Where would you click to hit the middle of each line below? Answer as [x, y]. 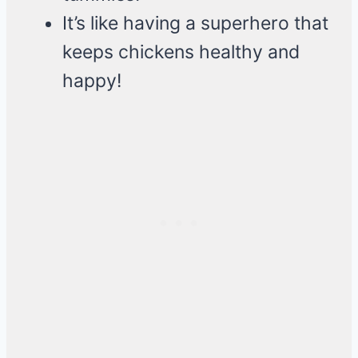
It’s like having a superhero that [195, 24]
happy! [92, 81]
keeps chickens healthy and [181, 52]
